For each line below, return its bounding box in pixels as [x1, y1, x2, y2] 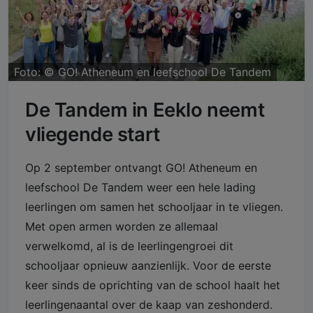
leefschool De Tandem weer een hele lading [25, 180, 256, 195]
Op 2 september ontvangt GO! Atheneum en [25, 161, 257, 175]
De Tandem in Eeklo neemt [25, 98, 265, 122]
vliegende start [25, 122, 160, 147]
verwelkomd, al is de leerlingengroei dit [25, 239, 233, 254]
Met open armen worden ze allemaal [25, 219, 218, 234]
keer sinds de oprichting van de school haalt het [25, 278, 280, 293]
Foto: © [14, 65, 58, 80]
